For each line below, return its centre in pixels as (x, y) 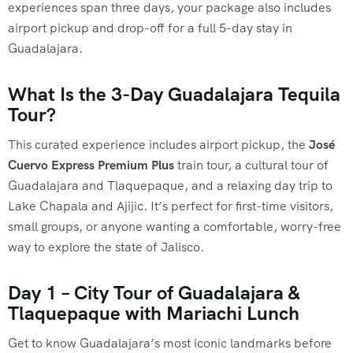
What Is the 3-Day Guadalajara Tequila (174, 94)
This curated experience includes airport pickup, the (158, 144)
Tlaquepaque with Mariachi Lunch (154, 313)
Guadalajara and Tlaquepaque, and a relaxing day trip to (170, 185)
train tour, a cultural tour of (251, 165)
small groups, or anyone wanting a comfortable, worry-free (175, 226)
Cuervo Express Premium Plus (91, 165)
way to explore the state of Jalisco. (106, 247)
